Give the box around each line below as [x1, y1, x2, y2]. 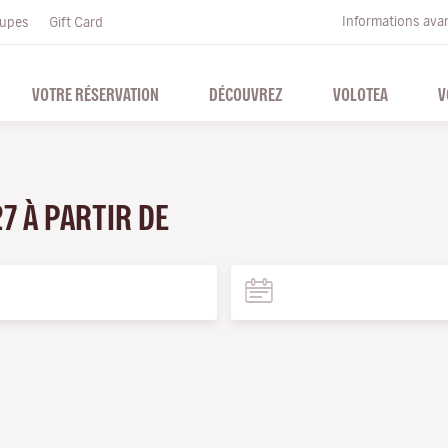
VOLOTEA [332, 85, 388, 103]
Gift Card [49, 15, 103, 29]
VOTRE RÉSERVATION [31, 85, 159, 103]
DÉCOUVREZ [208, 85, 283, 103]
